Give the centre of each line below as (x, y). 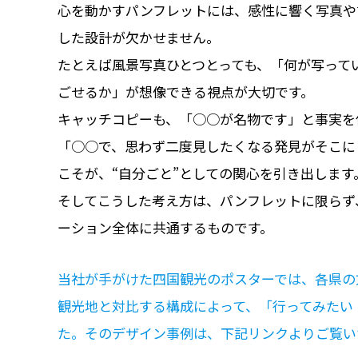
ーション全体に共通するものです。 (165, 228)
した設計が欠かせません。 (139, 38)
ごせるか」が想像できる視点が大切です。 (186, 92)
